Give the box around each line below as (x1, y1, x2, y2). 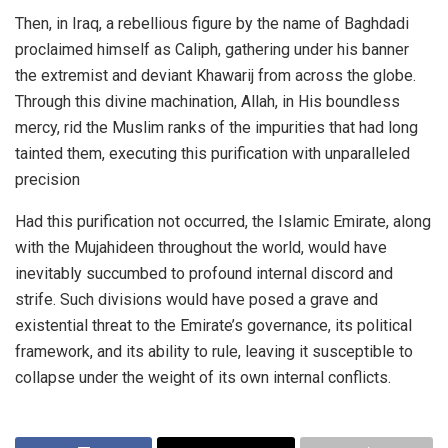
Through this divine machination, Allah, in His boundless (15, 91, 400, 111)
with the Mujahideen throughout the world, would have (15, 237, 387, 257)
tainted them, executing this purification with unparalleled (15, 143, 410, 163)
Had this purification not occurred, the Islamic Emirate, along (15, 211, 431, 231)
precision (15, 169, 80, 189)
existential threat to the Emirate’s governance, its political (15, 315, 412, 335)
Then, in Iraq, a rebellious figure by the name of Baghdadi (15, 13, 409, 33)
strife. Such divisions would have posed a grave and (15, 289, 378, 309)
